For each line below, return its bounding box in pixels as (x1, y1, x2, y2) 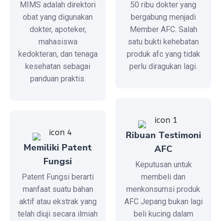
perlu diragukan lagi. (129, 62, 197, 72)
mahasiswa (38, 37, 77, 47)
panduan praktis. (30, 74, 86, 84)
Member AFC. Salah (129, 25, 197, 35)
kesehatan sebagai (25, 62, 90, 72)
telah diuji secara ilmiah (18, 209, 98, 219)
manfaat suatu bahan (22, 184, 93, 194)
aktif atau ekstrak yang (19, 197, 97, 207)
